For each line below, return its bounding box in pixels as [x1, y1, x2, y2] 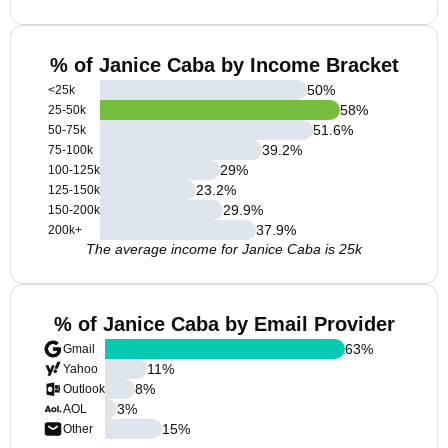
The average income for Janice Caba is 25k [86, 241, 362, 257]
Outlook [63, 382, 105, 396]
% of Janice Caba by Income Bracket [49, 54, 399, 76]
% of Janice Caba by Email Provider [53, 313, 395, 335]
